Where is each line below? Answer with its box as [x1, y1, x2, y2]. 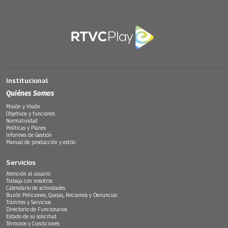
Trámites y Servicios [6, 198, 51, 205]
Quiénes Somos [6, 88, 54, 97]
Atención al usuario [6, 170, 50, 177]
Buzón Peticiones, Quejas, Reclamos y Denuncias [6, 191, 117, 198]
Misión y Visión [6, 103, 40, 109]
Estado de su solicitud [6, 213, 56, 219]
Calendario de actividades [6, 184, 65, 191]
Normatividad [6, 117, 38, 124]
